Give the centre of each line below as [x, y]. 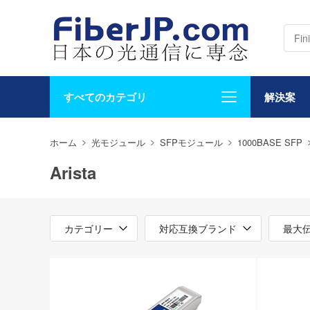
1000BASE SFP [270, 142]
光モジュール [118, 142]
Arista [73, 172]
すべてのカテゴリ [105, 97]
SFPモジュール [191, 142]
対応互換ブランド [198, 228]
